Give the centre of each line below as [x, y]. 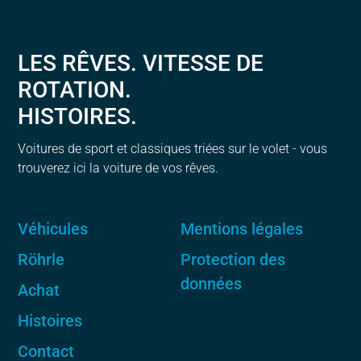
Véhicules [53, 229]
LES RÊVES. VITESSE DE [141, 64]
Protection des [233, 260]
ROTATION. [75, 90]
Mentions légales [242, 229]
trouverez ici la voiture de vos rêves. [118, 168]
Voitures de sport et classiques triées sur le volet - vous [173, 149]
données [211, 284]
